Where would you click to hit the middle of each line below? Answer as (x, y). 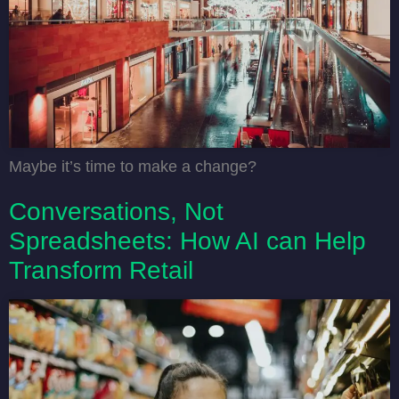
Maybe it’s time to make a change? (133, 166)
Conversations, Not (116, 211)
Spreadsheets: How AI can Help (187, 240)
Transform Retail (101, 270)
